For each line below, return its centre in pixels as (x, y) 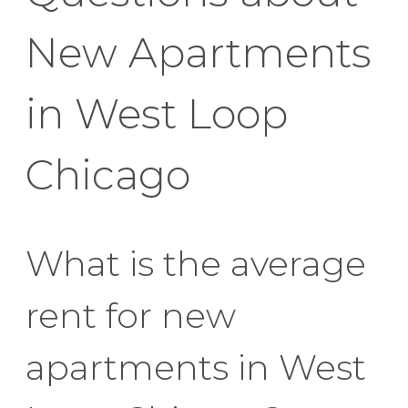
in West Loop (157, 113)
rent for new (131, 315)
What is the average (196, 263)
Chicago (108, 174)
